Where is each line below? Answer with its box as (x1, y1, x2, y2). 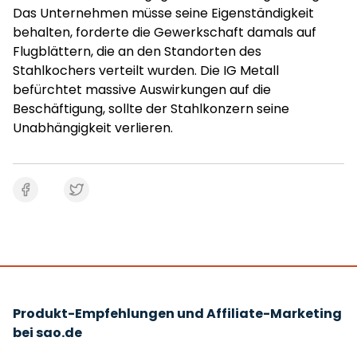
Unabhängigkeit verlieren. (13, 119, 173, 137)
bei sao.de (13, 324, 82, 342)
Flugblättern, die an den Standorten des (13, 42, 261, 61)
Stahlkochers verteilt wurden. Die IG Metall (13, 61, 279, 80)
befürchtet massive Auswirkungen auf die (13, 80, 271, 99)
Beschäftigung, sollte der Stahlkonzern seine (13, 100, 289, 118)
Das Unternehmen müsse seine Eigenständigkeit (13, 4, 314, 22)
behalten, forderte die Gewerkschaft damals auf (13, 23, 316, 41)
